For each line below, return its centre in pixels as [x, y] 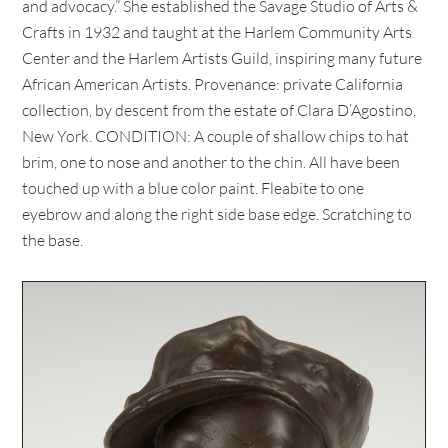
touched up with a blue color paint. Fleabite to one [193, 188]
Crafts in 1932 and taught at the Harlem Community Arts [217, 32]
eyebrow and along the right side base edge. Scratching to [217, 214]
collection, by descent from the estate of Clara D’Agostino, [219, 110]
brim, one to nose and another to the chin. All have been [211, 162]
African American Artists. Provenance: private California [213, 84]
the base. [53, 240]
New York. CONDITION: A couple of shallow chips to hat [216, 136]
